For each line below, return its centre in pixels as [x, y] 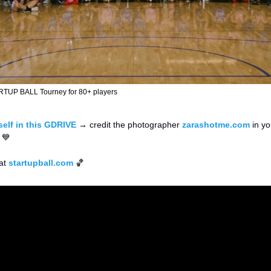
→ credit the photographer [129, 124]
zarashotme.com [216, 124]
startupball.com [41, 162]
